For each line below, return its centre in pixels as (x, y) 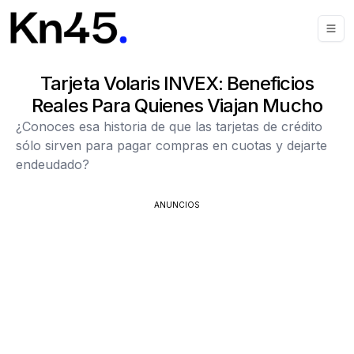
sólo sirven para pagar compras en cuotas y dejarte (171, 145)
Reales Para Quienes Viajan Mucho (177, 105)
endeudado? (53, 164)
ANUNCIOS (177, 205)
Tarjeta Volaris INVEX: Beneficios (177, 83)
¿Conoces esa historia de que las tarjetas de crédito (169, 126)
